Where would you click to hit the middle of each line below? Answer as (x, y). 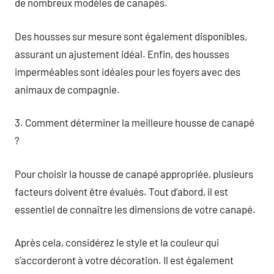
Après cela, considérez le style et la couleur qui (117, 242)
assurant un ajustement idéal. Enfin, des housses (122, 54)
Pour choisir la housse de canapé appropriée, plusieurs (134, 173)
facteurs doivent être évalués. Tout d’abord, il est (121, 191)
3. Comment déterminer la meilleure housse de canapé (135, 122)
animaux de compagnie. (67, 89)
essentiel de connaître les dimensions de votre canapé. (135, 209)
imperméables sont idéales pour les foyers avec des (128, 71)
